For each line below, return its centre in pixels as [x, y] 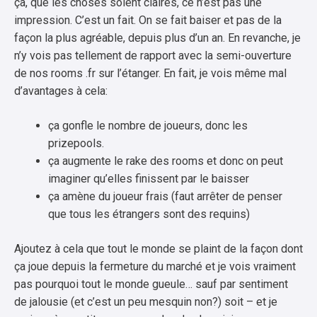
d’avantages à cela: [61, 91]
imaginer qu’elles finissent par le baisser [149, 178]
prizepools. [76, 143]
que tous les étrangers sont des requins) [149, 214]
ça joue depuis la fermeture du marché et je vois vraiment [155, 266]
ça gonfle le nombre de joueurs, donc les [148, 125]
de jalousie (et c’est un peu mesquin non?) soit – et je [146, 301]
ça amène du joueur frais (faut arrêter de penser [165, 196]
